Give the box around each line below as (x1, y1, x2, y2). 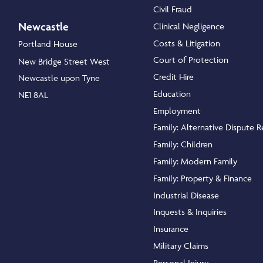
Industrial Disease (153, 190, 219, 201)
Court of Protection (153, 54, 228, 66)
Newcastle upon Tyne (18, 72, 100, 84)
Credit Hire (153, 71, 194, 83)
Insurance (153, 223, 188, 235)
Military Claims (153, 240, 208, 252)
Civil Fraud (153, 4, 192, 15)
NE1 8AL (18, 89, 48, 101)
